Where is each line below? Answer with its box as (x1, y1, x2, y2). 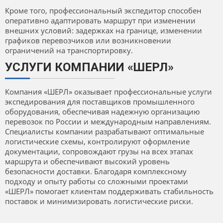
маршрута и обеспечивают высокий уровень (5, 156, 170, 167)
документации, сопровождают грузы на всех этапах (5, 146, 193, 157)
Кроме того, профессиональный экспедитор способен (5, 5, 202, 16)
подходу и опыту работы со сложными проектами (5, 176, 188, 187)
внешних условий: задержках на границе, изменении (5, 25, 202, 36)
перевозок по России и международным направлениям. (5, 116, 211, 127)
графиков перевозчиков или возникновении (5, 35, 171, 46)
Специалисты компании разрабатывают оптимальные (5, 126, 204, 137)
